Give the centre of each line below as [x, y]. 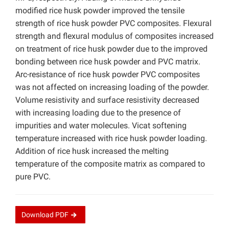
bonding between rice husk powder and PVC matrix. [108, 62]
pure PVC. [33, 177]
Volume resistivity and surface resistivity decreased [107, 100]
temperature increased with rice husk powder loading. [111, 139]
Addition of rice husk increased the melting [92, 151]
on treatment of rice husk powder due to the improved [111, 49]
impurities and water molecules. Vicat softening [101, 126]
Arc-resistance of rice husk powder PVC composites [108, 75]
